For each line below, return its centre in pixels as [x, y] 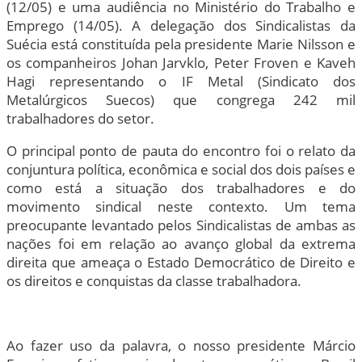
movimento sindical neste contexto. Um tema [181, 206]
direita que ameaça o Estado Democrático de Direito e [181, 262]
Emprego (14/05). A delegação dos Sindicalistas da [181, 25]
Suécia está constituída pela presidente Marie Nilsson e [181, 44]
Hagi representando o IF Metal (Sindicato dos [181, 81]
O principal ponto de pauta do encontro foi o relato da [181, 150]
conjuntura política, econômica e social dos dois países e [181, 169]
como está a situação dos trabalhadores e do [181, 187]
